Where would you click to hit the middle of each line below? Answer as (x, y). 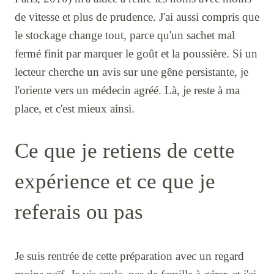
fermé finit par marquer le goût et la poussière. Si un (136, 54)
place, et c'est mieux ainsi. (75, 109)
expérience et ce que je (115, 181)
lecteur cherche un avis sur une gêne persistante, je (131, 72)
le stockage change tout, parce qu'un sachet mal (125, 35)
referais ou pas (79, 212)
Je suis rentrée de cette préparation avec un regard (129, 256)
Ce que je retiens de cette (125, 150)
